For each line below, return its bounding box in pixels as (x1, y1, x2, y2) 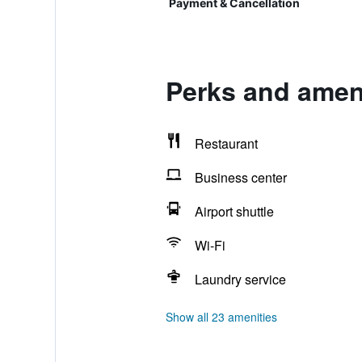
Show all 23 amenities (165, 309, 277, 325)
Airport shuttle (194, 202, 274, 221)
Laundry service (194, 270, 286, 288)
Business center (194, 168, 287, 187)
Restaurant (194, 134, 258, 153)
